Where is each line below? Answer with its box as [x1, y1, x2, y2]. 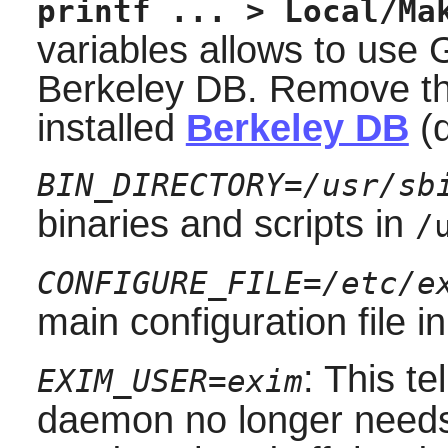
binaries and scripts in [36, 203, 415, 246]
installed [36, 107, 186, 150]
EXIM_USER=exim [36, 364, 303, 400]
